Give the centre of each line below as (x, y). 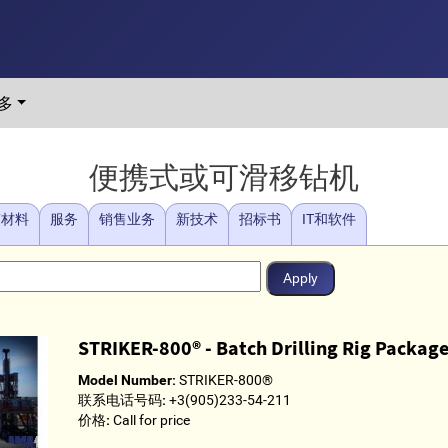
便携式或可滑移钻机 (224, 177)
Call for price (149, 420)
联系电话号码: (121, 400)
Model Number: (126, 380)
